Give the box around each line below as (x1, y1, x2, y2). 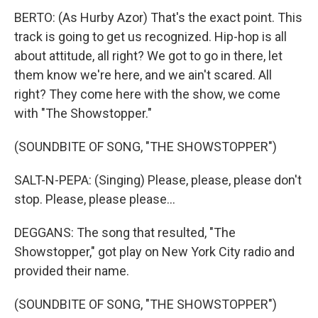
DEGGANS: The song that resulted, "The (14, 225, 236, 240)
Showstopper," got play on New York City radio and (14, 244, 295, 259)
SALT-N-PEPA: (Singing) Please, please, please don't (14, 172, 302, 187)
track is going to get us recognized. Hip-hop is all (14, 29, 287, 44)
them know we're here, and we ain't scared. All (14, 67, 272, 82)
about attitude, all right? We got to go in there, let (14, 48, 283, 63)
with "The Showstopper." (14, 106, 152, 121)
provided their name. (14, 263, 129, 278)
